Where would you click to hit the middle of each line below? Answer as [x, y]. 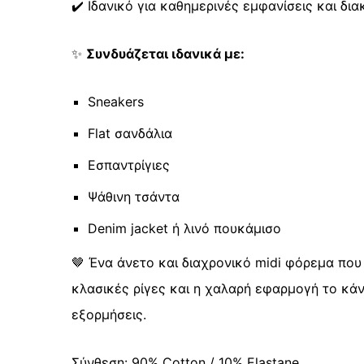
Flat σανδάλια [130, 133]
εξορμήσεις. [109, 314]
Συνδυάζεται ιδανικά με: [165, 53]
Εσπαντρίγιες [129, 165]
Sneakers [116, 101]
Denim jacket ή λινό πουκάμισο [184, 228]
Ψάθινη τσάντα [134, 196]
